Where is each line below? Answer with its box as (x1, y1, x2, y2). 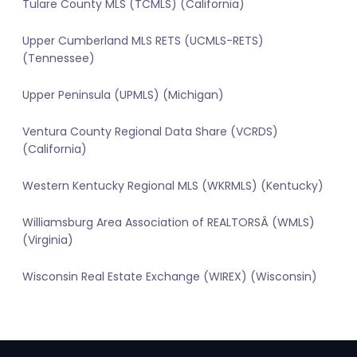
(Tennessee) (22, 50, 95, 67)
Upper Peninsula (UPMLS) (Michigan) (22, 87, 224, 104)
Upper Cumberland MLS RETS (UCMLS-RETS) (22, 33, 264, 49)
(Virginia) (22, 232, 73, 249)
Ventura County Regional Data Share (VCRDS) (22, 124, 278, 140)
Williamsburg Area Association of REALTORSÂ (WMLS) (22, 214, 315, 231)
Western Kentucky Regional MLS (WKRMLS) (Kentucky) (22, 178, 324, 194)
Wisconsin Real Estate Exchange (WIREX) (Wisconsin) (22, 269, 317, 285)
